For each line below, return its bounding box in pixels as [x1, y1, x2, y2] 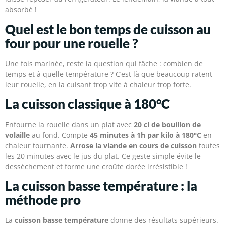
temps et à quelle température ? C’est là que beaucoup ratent [5, 69, 212, 79]
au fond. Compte [30, 130, 90, 140]
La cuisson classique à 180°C [5, 96, 170, 113]
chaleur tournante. [5, 141, 70, 151]
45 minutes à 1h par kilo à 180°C [90, 130, 201, 140]
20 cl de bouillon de [134, 120, 201, 130]
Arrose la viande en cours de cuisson [70, 141, 197, 151]
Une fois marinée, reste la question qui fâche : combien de [5, 58, 203, 68]
